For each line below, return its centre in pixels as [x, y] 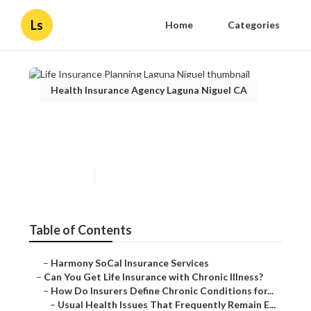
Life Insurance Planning [128, 125]
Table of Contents [80, 230]
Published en [63, 176]
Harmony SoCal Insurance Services [129, 263]
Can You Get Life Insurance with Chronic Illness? [153, 277]
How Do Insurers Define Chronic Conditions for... [162, 291]
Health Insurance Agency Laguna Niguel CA [149, 90]
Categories [254, 25]
